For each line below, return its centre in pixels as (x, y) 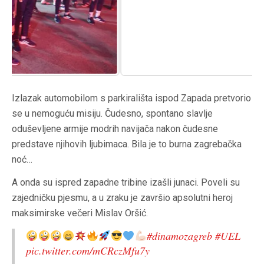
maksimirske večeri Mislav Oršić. (80, 213)
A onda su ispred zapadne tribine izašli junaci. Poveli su (126, 183)
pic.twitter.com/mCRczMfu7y (88, 251)
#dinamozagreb (179, 236)
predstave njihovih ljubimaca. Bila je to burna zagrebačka (127, 144)
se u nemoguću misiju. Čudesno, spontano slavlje (112, 114)
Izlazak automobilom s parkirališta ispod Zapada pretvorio (131, 98)
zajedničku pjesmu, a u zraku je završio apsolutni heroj (122, 198)
